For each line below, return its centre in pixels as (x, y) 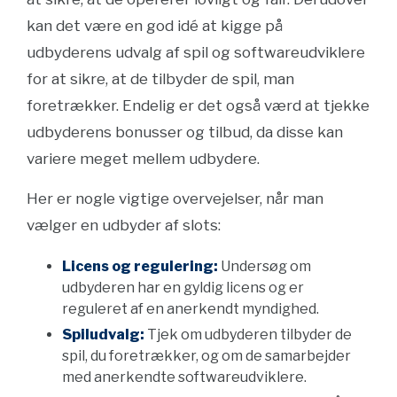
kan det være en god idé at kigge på (155, 26)
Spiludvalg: (103, 335)
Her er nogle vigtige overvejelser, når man (175, 198)
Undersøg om (265, 266)
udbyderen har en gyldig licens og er (183, 288)
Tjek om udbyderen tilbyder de (248, 335)
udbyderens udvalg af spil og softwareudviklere (196, 52)
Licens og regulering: (140, 266)
